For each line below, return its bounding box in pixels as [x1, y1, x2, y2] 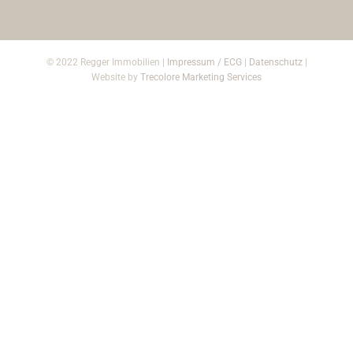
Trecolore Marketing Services [140, 72, 262, 84]
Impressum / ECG [166, 57, 242, 69]
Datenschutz [248, 57, 303, 69]
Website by [91, 72, 140, 84]
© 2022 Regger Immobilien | [46, 57, 167, 69]
